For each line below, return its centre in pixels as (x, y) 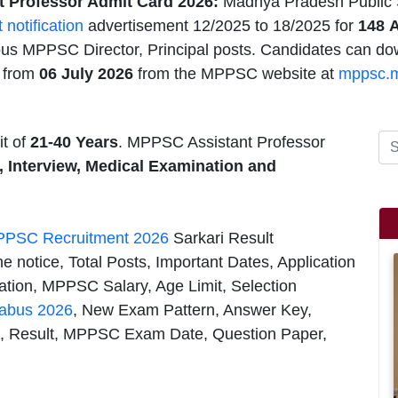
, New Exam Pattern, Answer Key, (192, 310)
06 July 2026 (88, 73)
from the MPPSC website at (238, 73)
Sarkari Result (221, 238)
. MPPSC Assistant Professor (222, 142)
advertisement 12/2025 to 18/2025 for (221, 25)
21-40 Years (74, 142)
